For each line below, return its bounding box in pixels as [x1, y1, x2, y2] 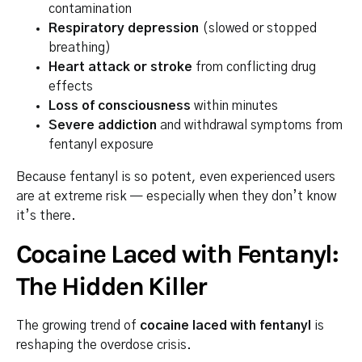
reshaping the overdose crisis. [16, 339, 192, 351]
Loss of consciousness [48, 99, 191, 112]
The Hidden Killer [16, 271, 207, 301]
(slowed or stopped [199, 22, 317, 35]
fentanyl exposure [48, 138, 154, 151]
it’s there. [16, 209, 76, 222]
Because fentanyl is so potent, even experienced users [16, 170, 335, 183]
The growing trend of [16, 319, 140, 332]
